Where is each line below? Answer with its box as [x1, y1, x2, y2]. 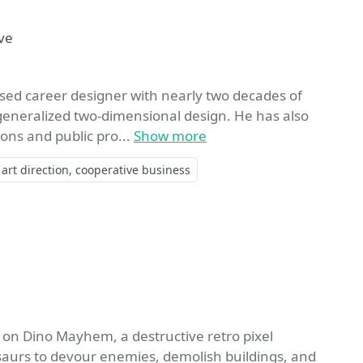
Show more [134, 126, 207, 145]
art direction [2, 161, 69, 177]
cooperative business [75, 161, 190, 177]
